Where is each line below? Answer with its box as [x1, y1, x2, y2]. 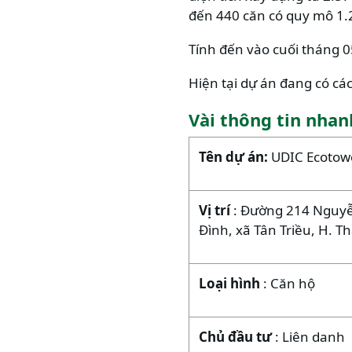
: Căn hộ [263, 273, 315, 292]
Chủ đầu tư [199, 327, 275, 346]
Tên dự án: [199, 147, 271, 166]
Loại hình [199, 273, 263, 292]
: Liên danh [275, 327, 345, 346]
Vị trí [199, 200, 233, 219]
